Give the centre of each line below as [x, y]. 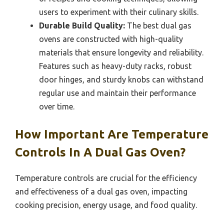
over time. [57, 106]
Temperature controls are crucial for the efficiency [106, 178]
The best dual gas [158, 25]
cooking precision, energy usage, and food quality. [106, 205]
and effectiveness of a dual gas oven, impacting [101, 191]
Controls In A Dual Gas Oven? [100, 152]
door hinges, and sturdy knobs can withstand [121, 79]
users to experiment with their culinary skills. [119, 12]
